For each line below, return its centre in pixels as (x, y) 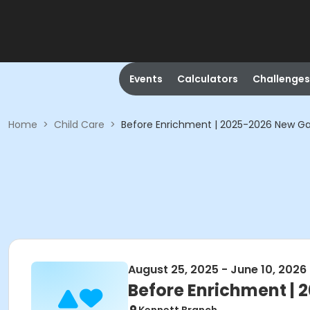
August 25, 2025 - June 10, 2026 (217, 270)
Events (146, 79)
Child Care (79, 125)
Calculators (207, 79)
